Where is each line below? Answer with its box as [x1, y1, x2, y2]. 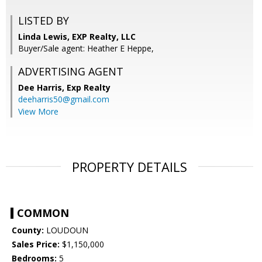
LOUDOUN [44, 225, 88, 236]
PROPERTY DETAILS [72, 158, 187, 176]
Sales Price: [12, 239, 60, 250]
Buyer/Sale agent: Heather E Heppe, [18, 43, 154, 54]
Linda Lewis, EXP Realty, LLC [18, 31, 136, 43]
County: [12, 225, 44, 236]
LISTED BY [18, 13, 69, 28]
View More [18, 106, 58, 118]
